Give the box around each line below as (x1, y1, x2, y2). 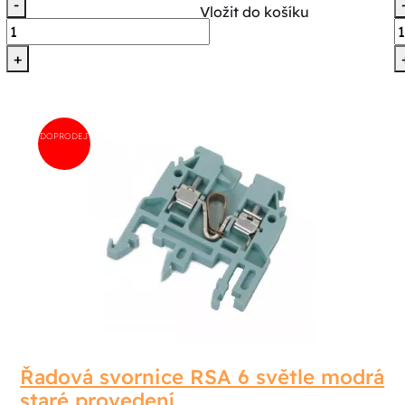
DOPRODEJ (40, 129, 89, 141)
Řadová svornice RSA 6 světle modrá (20, 363, 385, 390)
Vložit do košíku (200, 2, 310, 21)
